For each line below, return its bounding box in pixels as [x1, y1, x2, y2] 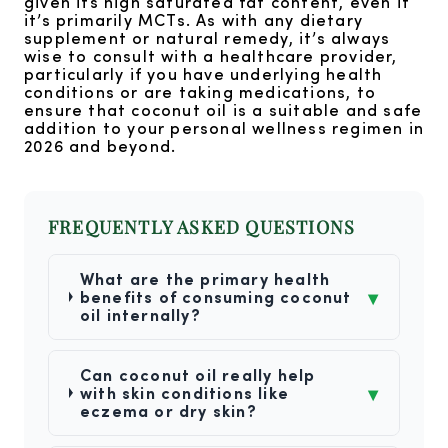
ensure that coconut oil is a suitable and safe [24, 97, 423, 121]
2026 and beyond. [24, 133, 177, 157]
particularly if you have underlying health [24, 61, 383, 85]
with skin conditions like [80, 380, 289, 404]
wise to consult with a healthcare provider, [24, 43, 398, 67]
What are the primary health [79, 266, 331, 290]
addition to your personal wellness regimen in [24, 115, 425, 139]
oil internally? [79, 302, 201, 326]
